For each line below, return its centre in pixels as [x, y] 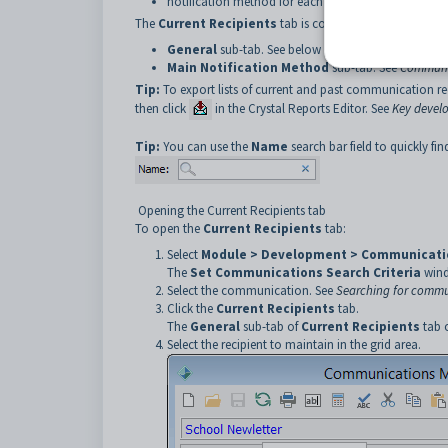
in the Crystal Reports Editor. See [303, 108]
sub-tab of [270, 326]
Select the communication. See [251, 290]
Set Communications [256, 272]
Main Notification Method [248, 67]
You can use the [205, 146]
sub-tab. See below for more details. [314, 49]
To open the [169, 228]
